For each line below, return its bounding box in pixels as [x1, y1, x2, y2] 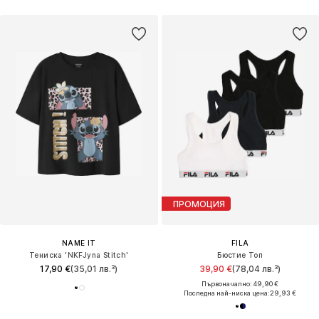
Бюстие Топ [217, 251, 263, 260]
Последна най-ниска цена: [184, 289, 271, 298]
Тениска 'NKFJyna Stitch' [28, 251, 129, 260]
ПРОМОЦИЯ [172, 198, 225, 209]
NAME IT [61, 239, 96, 248]
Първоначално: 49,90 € [202, 280, 279, 288]
